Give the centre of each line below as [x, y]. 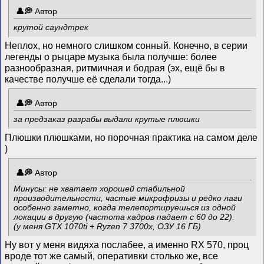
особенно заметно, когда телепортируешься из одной [125, 207]
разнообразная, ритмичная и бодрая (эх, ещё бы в [115, 68]
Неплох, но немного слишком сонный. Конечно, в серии [126, 46]
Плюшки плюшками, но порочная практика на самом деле [131, 138]
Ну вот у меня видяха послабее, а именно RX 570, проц [127, 245]
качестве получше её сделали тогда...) [88, 79]
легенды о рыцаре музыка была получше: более [111, 57]
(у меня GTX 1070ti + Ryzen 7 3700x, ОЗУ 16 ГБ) [108, 226]
